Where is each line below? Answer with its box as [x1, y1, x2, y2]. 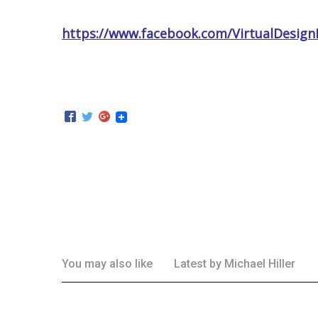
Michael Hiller [224, 256, 295, 270]
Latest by [174, 256, 221, 270]
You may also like [62, 256, 153, 270]
